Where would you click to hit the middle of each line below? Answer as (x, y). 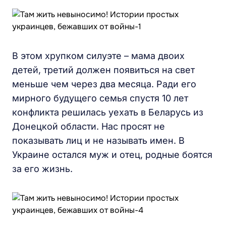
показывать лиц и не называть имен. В (98, 140)
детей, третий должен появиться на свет (103, 70)
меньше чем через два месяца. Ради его (104, 84)
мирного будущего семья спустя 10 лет (100, 98)
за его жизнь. (42, 169)
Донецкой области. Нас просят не (89, 126)
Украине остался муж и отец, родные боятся (112, 155)
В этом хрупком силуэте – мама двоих (98, 56)
